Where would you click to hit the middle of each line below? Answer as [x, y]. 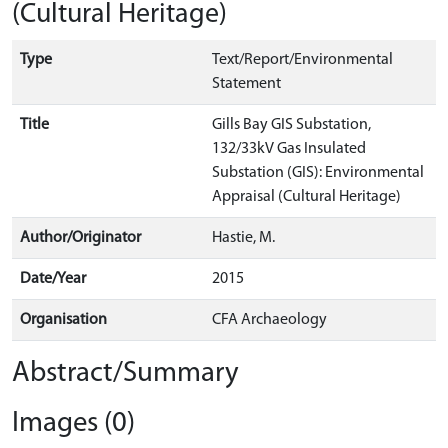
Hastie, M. [243, 238]
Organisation [63, 320]
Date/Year [53, 279]
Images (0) [73, 423]
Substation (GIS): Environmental [318, 173]
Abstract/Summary [125, 373]
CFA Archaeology [269, 320]
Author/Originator [80, 238]
